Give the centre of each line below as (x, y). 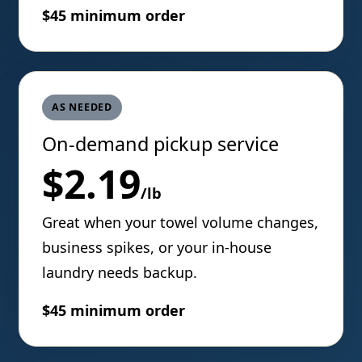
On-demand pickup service (161, 144)
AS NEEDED (82, 107)
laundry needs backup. (120, 273)
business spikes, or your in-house (157, 248)
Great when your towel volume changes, (181, 223)
